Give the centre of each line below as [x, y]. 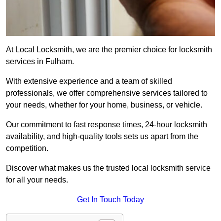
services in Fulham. [40, 62]
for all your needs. [37, 180]
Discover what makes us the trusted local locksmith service [108, 168]
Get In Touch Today [110, 200]
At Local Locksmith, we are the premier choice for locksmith [109, 50]
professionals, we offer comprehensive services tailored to [107, 93]
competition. [27, 148]
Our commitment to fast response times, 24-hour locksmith [107, 125]
